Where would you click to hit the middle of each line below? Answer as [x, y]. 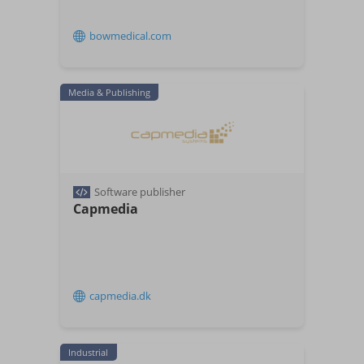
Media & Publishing [109, 92]
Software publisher [140, 192]
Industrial [88, 352]
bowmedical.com [130, 36]
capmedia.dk [120, 296]
